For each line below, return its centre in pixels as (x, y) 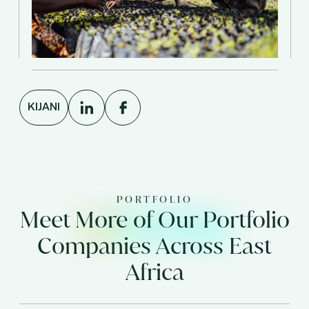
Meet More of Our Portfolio (154, 219)
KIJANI (43, 106)
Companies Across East (154, 245)
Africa (154, 271)
